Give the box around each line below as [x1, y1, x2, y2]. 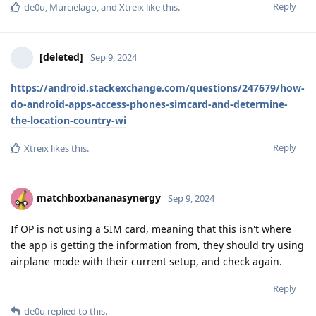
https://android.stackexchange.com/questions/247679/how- [11, 81, 305, 95]
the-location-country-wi [11, 114, 126, 128]
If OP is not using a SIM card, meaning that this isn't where [11, 222, 291, 236]
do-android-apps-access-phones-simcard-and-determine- [11, 97, 288, 111]
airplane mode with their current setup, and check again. [11, 255, 282, 269]
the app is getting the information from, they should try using [11, 238, 304, 253]
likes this [49, 142, 87, 155]
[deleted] [39, 49, 83, 63]
